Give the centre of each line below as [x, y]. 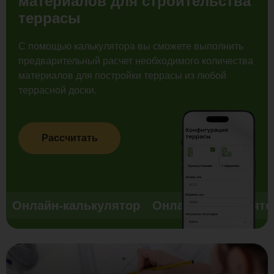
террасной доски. [57, 91]
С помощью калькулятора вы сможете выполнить [131, 46]
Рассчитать [69, 138]
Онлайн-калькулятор [76, 205]
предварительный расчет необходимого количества [136, 61]
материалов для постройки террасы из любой [122, 76]
